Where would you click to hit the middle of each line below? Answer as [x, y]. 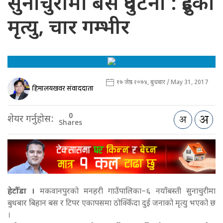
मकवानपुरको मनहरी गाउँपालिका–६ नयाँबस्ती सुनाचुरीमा [125, 192]
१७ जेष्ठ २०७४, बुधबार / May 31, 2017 [162, 83]
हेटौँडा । [21, 192]
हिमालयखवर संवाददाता [63, 88]
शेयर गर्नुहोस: [31, 119]
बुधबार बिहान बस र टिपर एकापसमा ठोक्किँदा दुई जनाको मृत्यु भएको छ [111, 204]
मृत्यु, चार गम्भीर [69, 29]
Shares [70, 123]
